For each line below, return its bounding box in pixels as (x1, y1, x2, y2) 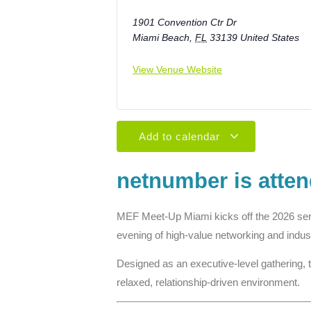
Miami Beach (133, 31, 190, 43)
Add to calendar (138, 130, 224, 142)
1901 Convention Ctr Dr (133, 16, 237, 28)
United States (240, 31, 299, 43)
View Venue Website (133, 63, 222, 75)
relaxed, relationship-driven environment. (117, 276, 300, 289)
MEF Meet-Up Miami (117, 210, 212, 222)
